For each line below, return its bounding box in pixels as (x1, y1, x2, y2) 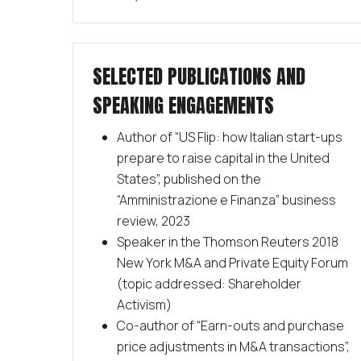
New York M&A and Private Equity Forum (116, 254, 348, 272)
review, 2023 (116, 212, 190, 230)
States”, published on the (116, 170, 261, 189)
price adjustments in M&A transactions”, (116, 338, 350, 356)
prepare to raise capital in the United (116, 149, 330, 168)
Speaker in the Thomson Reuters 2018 (116, 233, 338, 251)
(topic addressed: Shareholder (116, 275, 301, 293)
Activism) (116, 296, 172, 314)
